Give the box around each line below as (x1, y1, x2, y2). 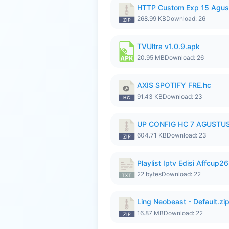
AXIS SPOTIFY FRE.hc (137, 81, 211, 89)
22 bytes (137, 170, 162, 178)
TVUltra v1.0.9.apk (137, 42, 200, 51)
